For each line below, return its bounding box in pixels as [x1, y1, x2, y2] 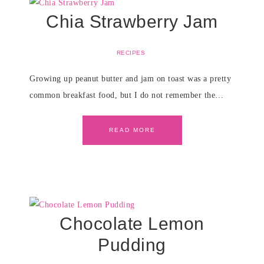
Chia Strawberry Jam [46, 12, 218, 31]
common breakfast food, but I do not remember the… [29, 91, 224, 100]
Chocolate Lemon [60, 214, 204, 233]
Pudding [98, 235, 166, 255]
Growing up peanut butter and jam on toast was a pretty [29, 74, 231, 83]
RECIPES [116, 49, 146, 56]
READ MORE [108, 127, 156, 133]
